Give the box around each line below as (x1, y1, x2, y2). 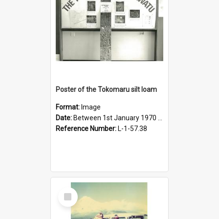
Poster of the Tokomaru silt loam (56, 85, 157, 93)
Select (60, 186, 81, 196)
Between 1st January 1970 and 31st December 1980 (73, 113, 158, 122)
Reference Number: (56, 124, 118, 132)
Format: (56, 103, 81, 111)
